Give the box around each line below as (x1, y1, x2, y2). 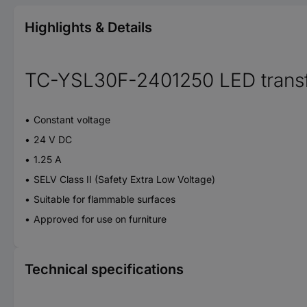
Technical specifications (25, 260, 184, 278)
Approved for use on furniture (34, 212, 167, 225)
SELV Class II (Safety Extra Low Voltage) (34, 173, 215, 185)
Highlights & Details (25, 19, 152, 36)
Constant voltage (34, 113, 110, 125)
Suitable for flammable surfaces (34, 193, 175, 205)
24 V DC (34, 133, 72, 145)
